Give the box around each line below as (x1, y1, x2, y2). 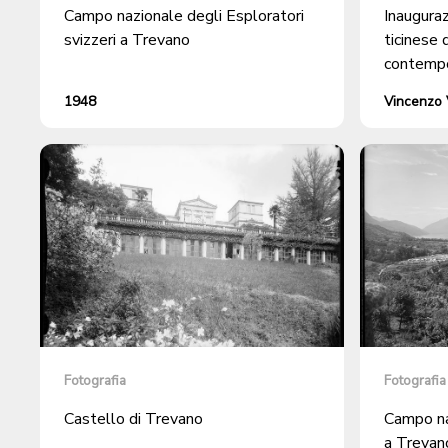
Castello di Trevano (64, 407, 203, 430)
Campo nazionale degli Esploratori (64, 4, 304, 27)
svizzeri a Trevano (64, 28, 190, 51)
